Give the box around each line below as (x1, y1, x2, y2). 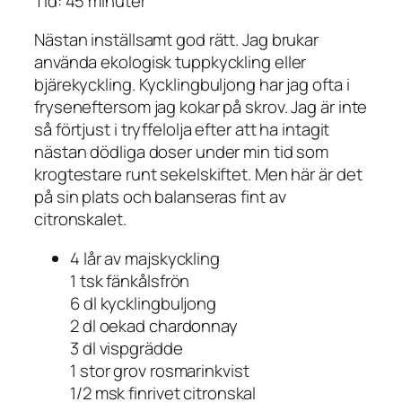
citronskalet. (34, 207, 127, 232)
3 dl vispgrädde (70, 336, 183, 360)
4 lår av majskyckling (70, 246, 220, 270)
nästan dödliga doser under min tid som (34, 140, 329, 164)
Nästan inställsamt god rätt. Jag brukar (34, 28, 319, 52)
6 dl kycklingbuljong (70, 291, 216, 315)
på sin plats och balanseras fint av (34, 185, 286, 209)
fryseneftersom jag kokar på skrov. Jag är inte (34, 95, 368, 119)
